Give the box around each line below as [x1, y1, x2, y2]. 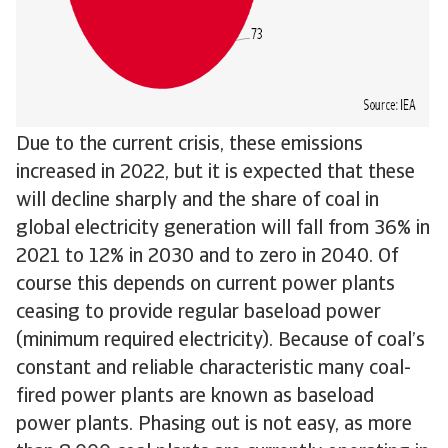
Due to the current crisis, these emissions [16, 135, 363, 155]
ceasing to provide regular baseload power [16, 303, 381, 323]
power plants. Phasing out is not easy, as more [16, 415, 412, 435]
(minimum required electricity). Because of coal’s [16, 331, 425, 351]
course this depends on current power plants [16, 275, 395, 295]
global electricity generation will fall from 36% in [16, 219, 430, 239]
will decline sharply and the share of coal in [16, 191, 379, 211]
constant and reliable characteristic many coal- [16, 359, 411, 379]
